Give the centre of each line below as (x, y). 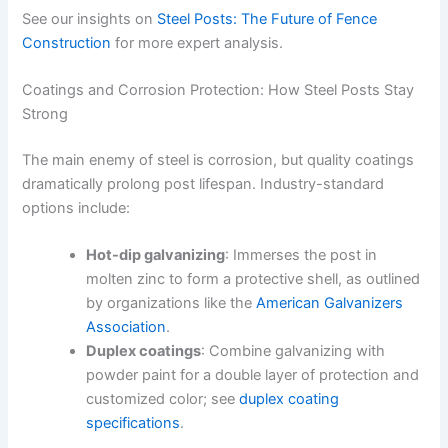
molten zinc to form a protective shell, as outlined (253, 279)
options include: (76, 207)
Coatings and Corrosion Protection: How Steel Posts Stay (218, 89)
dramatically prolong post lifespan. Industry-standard (203, 183)
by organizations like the (171, 303)
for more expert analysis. (197, 42)
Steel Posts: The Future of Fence (267, 18)
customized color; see (163, 399)
